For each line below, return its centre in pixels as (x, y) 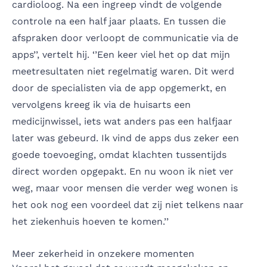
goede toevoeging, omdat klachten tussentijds (119, 154)
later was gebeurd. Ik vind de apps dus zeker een (125, 138)
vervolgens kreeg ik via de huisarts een (101, 104)
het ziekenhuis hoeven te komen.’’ (90, 221)
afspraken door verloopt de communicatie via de (125, 38)
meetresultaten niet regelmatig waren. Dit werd (123, 71)
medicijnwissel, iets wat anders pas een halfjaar (122, 121)
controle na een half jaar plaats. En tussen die (119, 21)
